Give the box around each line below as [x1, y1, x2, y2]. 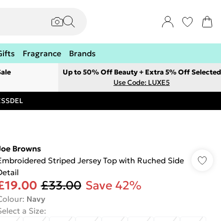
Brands [69, 48, 96, 58]
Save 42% [85, 178, 142, 193]
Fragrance [23, 48, 61, 58]
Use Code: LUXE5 [113, 78, 170, 87]
